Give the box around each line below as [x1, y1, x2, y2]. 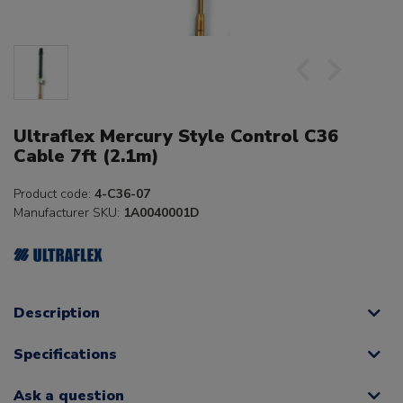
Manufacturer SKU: [13, 204, 123, 222]
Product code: [13, 185, 94, 203]
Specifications [13, 345, 117, 365]
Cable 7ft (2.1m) [13, 144, 159, 169]
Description [13, 303, 100, 324]
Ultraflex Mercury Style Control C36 [13, 124, 338, 149]
